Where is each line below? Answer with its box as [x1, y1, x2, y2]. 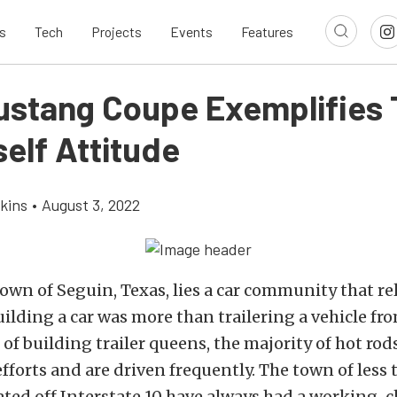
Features [241, 23, 293, 41]
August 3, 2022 [42, 195, 140, 214]
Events [170, 23, 213, 41]
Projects [91, 23, 142, 41]
